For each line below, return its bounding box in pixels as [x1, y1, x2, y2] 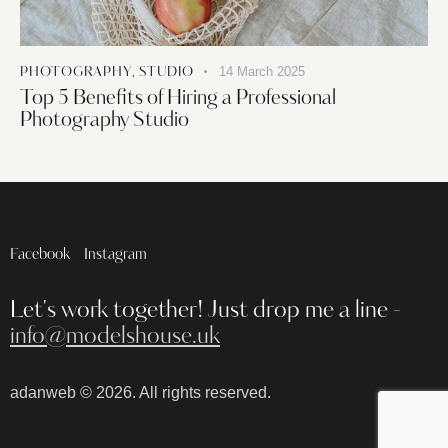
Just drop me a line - [208, 299, 401, 323]
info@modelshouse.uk [10, 325, 220, 349]
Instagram [84, 248, 147, 264]
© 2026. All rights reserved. [76, 384, 271, 402]
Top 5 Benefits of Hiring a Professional [20, 89, 336, 110]
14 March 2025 [218, 64, 305, 80]
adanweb [10, 384, 76, 402]
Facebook [10, 248, 70, 264]
